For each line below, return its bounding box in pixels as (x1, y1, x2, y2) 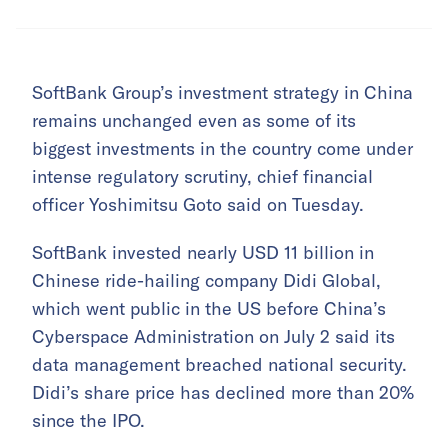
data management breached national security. (32, 353, 407, 377)
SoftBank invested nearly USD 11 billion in (32, 241, 374, 265)
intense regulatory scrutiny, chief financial (32, 165, 373, 189)
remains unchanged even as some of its (32, 109, 356, 133)
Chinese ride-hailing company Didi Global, (32, 269, 381, 293)
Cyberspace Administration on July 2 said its (32, 325, 395, 349)
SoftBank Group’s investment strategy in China (32, 81, 413, 105)
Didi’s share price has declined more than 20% (32, 381, 414, 405)
